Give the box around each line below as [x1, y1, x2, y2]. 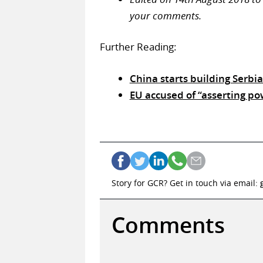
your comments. [129, 8, 201, 22]
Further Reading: [99, 40, 177, 54]
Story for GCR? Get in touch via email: [111, 177, 260, 189]
